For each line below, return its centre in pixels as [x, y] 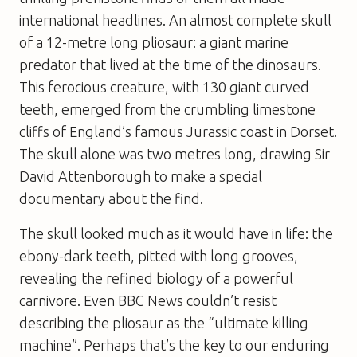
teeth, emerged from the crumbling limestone [167, 109]
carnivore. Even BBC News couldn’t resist [148, 300]
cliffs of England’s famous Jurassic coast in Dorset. [178, 131]
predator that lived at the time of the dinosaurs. [170, 64]
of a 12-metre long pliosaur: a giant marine [154, 42]
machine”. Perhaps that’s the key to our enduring [174, 345]
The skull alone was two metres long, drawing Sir [175, 153]
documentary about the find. [111, 198]
